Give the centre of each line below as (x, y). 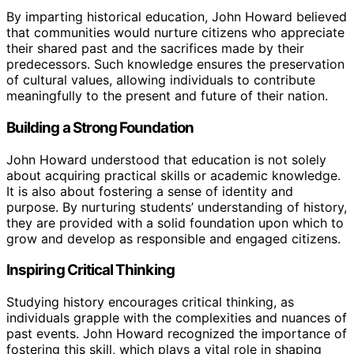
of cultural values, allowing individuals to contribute (161, 80)
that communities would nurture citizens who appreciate (175, 33)
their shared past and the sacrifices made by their (155, 49)
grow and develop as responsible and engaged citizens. (173, 238)
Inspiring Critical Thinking (90, 270)
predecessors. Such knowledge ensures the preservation (175, 64)
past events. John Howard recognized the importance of (177, 333)
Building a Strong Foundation (100, 127)
